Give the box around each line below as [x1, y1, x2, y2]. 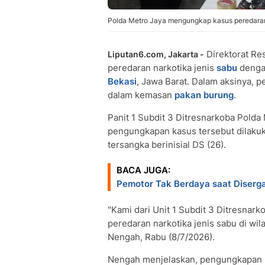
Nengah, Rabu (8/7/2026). [108, 231, 215, 243]
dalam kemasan [108, 89, 174, 101]
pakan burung [174, 89, 234, 101]
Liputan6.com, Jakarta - [108, 49, 204, 59]
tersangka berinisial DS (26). [108, 139, 226, 150]
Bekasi [108, 76, 137, 87]
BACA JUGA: [117, 164, 170, 176]
